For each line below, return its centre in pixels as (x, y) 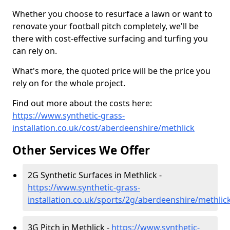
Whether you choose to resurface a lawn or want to (112, 14)
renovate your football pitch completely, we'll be (106, 26)
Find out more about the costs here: (82, 103)
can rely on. (35, 51)
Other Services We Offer (81, 150)
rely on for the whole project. (69, 83)
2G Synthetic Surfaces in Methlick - (95, 175)
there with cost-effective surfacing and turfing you (110, 39)
